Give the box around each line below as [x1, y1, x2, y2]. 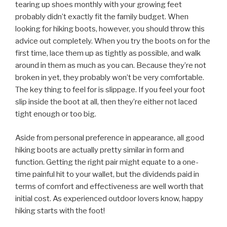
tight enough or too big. [15, 109, 96, 119]
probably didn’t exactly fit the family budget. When [15, 12, 188, 22]
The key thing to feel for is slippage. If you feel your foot [15, 85, 205, 95]
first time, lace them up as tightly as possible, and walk [15, 49, 201, 58]
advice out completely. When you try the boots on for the [15, 36, 210, 46]
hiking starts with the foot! [15, 206, 105, 215]
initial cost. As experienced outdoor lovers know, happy [15, 194, 203, 203]
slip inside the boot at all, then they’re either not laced [15, 97, 197, 107]
